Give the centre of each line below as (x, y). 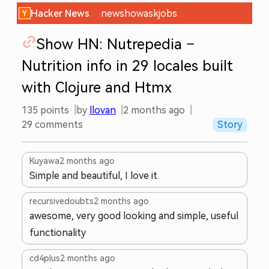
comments (58, 125)
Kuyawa (44, 161)
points (53, 110)
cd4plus (45, 258)
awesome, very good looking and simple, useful (134, 216)
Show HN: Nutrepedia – (116, 44)
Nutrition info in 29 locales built (127, 66)
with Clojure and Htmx (97, 87)
